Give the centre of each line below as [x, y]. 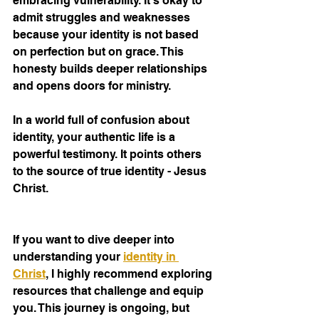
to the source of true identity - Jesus [111, 172]
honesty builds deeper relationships [111, 69]
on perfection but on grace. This [100, 52]
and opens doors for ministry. [92, 86]
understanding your [68, 257]
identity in [151, 257]
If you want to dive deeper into [95, 240]
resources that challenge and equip [110, 291]
